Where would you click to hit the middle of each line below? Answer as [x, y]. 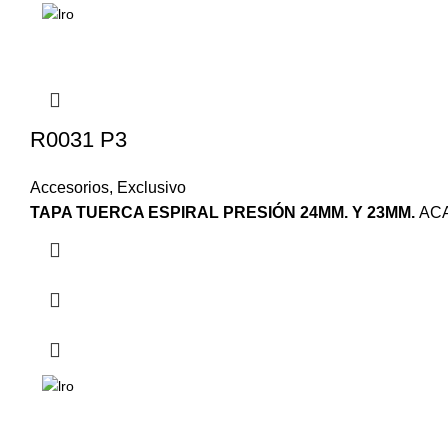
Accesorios [69, 188]
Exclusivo [151, 188]
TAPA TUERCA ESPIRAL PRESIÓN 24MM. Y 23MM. [224, 213]
